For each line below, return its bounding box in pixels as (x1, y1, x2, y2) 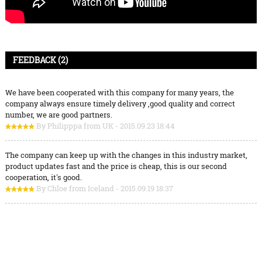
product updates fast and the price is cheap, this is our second (5, 161, 227, 172)
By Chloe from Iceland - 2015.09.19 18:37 (36, 183, 173, 194)
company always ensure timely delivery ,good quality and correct (5, 98, 235, 109)
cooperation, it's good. (5, 172, 82, 183)
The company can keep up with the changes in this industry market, (5, 150, 247, 161)
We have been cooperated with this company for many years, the (5, 87, 234, 98)
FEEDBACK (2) (12, 54, 68, 66)
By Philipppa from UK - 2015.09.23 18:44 (36, 120, 175, 132)
